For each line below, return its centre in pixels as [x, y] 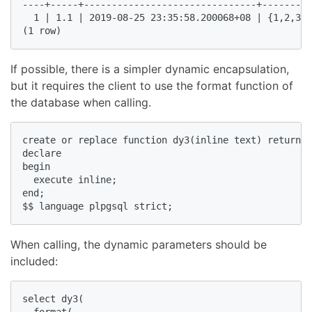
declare [47, 153]
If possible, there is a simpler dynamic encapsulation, [150, 69]
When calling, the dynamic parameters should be [139, 244]
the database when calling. [81, 102]
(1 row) [47, 30]
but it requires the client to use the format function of [152, 85]
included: [34, 261]
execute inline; [75, 179]
